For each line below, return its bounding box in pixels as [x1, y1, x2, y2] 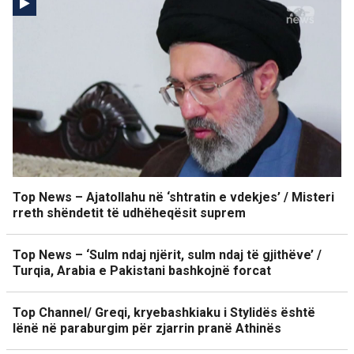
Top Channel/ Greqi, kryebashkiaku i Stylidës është [13, 305, 315, 321]
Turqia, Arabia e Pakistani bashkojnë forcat [13, 263, 271, 279]
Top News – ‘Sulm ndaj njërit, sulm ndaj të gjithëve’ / [13, 247, 322, 263]
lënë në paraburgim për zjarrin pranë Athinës [13, 321, 281, 337]
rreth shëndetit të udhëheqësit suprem [13, 205, 246, 221]
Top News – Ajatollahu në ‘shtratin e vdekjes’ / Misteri [13, 190, 334, 205]
